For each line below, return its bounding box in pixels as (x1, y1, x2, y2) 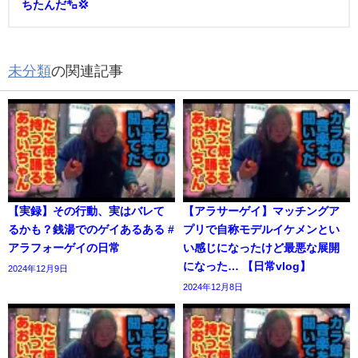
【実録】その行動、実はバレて (8, 205, 165, 217)
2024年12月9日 (8, 264, 68, 274)
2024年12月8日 (183, 282, 243, 292)
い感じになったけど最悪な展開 (183, 242, 340, 254)
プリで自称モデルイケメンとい (183, 224, 340, 236)
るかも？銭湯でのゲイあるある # (8, 224, 174, 236)
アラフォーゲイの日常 (8, 242, 120, 254)
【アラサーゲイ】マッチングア (183, 205, 340, 217)
